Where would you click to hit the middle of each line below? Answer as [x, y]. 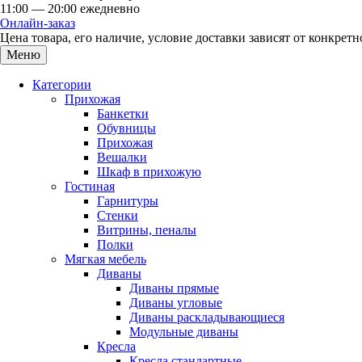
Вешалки [122, 157]
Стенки [118, 215]
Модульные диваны [184, 332]
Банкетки [123, 114]
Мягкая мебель [105, 259]
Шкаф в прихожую [149, 172]
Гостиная [90, 186]
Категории [62, 84]
